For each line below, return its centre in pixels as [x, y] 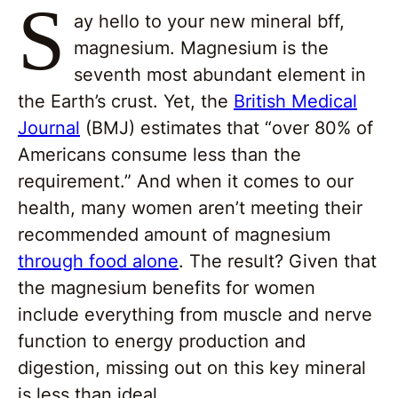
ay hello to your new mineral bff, [209, 22]
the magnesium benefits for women [167, 288]
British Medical [295, 102]
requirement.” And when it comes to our [186, 182]
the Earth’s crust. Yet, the [126, 102]
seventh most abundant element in [219, 75]
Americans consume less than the [159, 155]
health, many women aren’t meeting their [190, 208]
